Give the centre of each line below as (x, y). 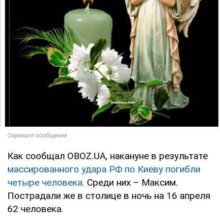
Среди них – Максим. (132, 182)
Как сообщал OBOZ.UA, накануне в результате (108, 156)
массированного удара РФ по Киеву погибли (104, 169)
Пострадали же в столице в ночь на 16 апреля (109, 195)
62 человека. (35, 209)
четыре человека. (47, 182)
